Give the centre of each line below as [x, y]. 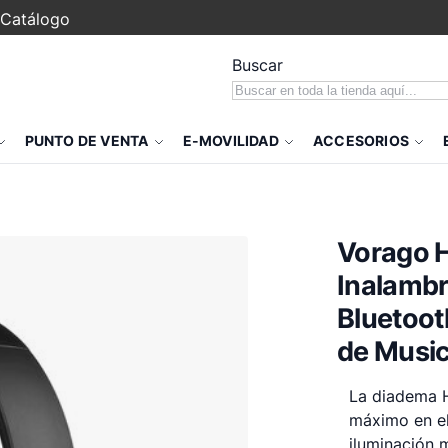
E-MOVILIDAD [230, 140]
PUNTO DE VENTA [86, 140]
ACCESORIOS [360, 140]
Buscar [257, 65]
